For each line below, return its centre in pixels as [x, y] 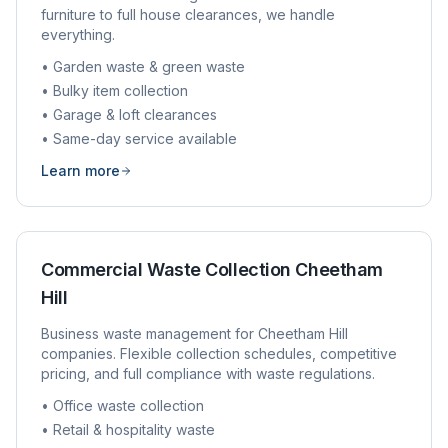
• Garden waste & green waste [143, 66]
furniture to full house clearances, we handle [188, 14]
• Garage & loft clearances [129, 114]
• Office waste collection [122, 405]
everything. [78, 34]
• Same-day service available [139, 138]
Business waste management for [149, 333]
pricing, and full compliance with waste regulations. [208, 373]
